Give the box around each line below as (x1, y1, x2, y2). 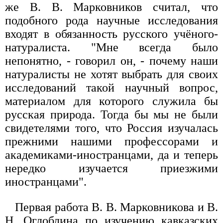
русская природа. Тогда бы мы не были (5, 108, 218, 121)
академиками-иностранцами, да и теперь (5, 148, 218, 162)
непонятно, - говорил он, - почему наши (5, 54, 218, 68)
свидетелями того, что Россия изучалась (5, 121, 218, 135)
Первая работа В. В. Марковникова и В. (15, 201, 218, 214)
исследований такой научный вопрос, (5, 81, 218, 95)
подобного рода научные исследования (5, 14, 218, 27)
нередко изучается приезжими (5, 162, 218, 175)
